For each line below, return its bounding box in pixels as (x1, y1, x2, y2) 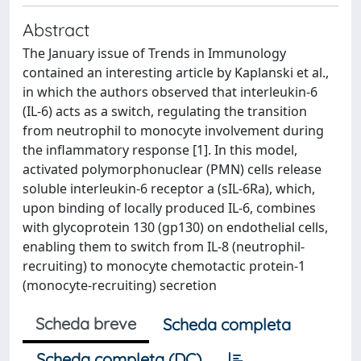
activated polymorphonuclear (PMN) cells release (23, 160, 322, 178)
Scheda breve (35, 313, 136, 334)
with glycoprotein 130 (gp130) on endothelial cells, (23, 218, 328, 236)
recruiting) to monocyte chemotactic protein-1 (23, 256, 305, 275)
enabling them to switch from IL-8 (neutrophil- (23, 237, 305, 255)
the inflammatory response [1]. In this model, (23, 140, 297, 159)
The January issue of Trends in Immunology (23, 44, 286, 62)
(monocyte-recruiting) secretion (23, 276, 217, 294)
